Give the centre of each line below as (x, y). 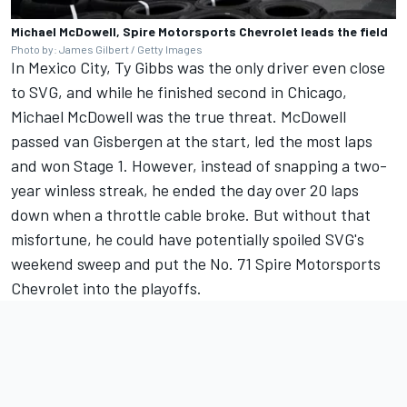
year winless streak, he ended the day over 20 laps (185, 190)
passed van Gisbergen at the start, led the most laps (192, 141)
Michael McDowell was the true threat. (146, 117)
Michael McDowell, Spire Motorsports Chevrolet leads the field (199, 32)
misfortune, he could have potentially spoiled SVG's (188, 239)
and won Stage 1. (69, 166)
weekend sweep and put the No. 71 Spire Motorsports (196, 264)
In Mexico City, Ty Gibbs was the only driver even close (198, 68)
